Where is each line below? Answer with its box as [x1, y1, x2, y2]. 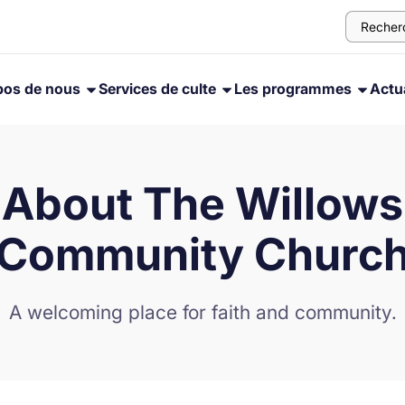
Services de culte [99, 80, 220, 98]
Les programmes [234, 80, 355, 98]
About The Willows [2, 177, 403, 231]
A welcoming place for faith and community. [8, 301, 397, 324]
